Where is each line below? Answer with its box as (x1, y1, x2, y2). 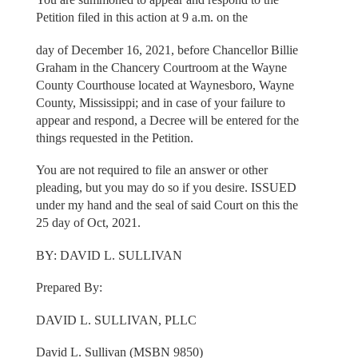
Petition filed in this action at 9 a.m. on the (35, 10, 248, 25)
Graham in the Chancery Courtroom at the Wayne (35, 60, 287, 74)
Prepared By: (35, 280, 102, 295)
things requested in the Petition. (35, 130, 193, 145)
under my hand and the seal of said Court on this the (35, 198, 298, 213)
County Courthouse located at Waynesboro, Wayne (35, 78, 294, 92)
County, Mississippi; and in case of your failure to (35, 95, 285, 109)
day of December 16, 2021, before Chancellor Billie (35, 42, 298, 57)
